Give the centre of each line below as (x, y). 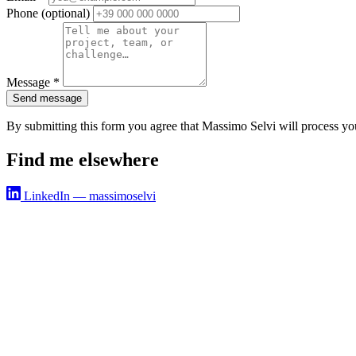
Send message (47, 98)
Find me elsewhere (83, 159)
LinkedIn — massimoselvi (90, 196)
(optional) (66, 13)
